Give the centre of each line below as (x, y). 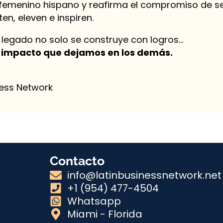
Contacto (77, 161)
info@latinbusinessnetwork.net (144, 175)
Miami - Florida (105, 214)
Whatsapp (94, 201)
